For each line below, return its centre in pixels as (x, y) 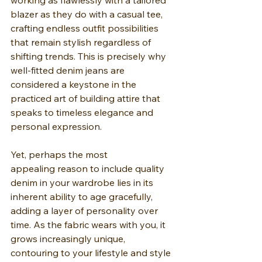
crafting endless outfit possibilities (86, 28)
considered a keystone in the (75, 85)
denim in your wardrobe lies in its (83, 183)
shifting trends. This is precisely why (89, 56)
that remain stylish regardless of (82, 42)
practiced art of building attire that (87, 99)
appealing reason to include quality (89, 169)
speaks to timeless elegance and (83, 113)
